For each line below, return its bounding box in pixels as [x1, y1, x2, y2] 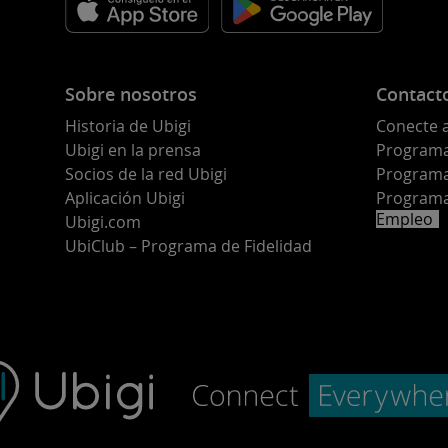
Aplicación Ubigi [65, 187, 185, 209]
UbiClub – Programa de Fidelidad [65, 235, 312, 257]
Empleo [376, 208, 433, 230]
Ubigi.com [65, 211, 141, 233]
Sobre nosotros [65, 82, 197, 106]
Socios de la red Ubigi [65, 163, 227, 185]
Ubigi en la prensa [65, 139, 201, 161]
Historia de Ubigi [65, 115, 191, 137]
